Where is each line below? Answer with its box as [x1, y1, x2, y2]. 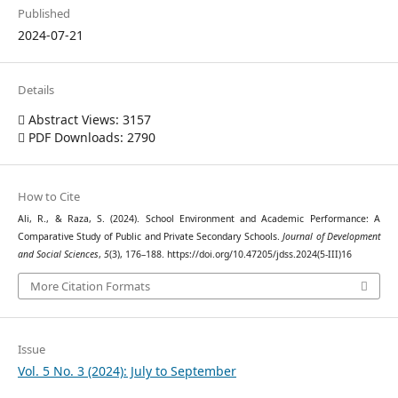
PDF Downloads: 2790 [24, 129, 155, 147]
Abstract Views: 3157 [24, 111, 151, 129]
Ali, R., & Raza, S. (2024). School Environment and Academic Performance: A [17, 212, 381, 226]
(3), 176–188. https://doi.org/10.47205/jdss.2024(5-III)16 [108, 248, 352, 261]
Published [17, 5, 70, 22]
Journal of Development [283, 230, 381, 243]
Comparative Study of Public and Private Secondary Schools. [17, 230, 283, 243]
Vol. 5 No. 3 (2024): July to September [17, 362, 236, 379]
